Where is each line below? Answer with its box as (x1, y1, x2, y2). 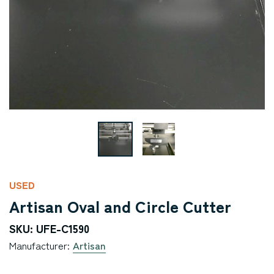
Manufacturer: (9, 238, 73, 253)
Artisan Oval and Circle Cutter (9, 194, 231, 218)
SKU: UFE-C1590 (9, 220, 89, 236)
